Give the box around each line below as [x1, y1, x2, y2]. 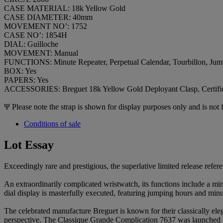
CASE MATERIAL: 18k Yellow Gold [4, 4, 125, 13]
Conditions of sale [24, 119, 81, 128]
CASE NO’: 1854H [4, 31, 67, 40]
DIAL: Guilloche [4, 40, 58, 49]
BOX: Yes [4, 67, 36, 76]
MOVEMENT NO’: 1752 [4, 22, 87, 31]
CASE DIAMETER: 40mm [4, 13, 93, 22]
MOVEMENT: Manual [4, 49, 78, 58]
